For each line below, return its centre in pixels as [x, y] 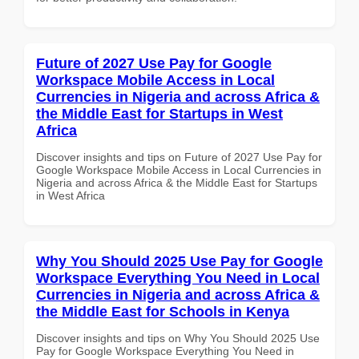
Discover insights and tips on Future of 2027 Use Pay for [179, 157]
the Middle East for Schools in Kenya [163, 311]
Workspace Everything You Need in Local [178, 278]
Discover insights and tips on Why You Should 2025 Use [178, 338]
